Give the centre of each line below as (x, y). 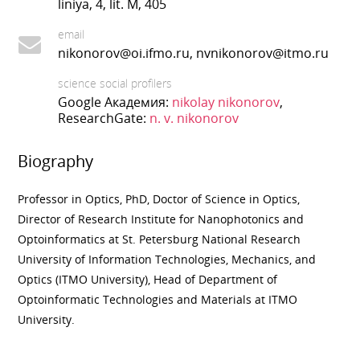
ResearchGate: (104, 118)
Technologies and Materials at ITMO (199, 299)
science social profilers (115, 83)
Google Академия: (115, 102)
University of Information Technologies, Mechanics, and (167, 259)
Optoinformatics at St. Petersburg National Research (160, 239)
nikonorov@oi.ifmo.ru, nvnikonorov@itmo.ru (194, 53)
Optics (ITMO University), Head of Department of (148, 279)
